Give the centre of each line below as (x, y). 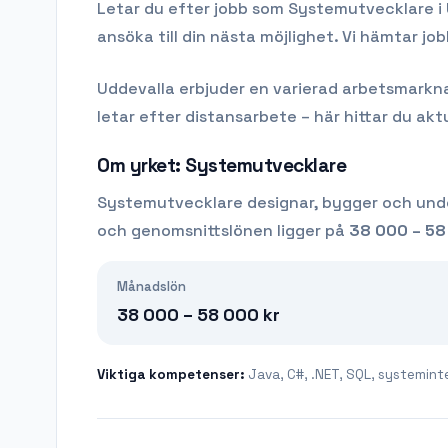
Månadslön (151, 286)
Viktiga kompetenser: (172, 374)
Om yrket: (141, 165)
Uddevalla (136, 88)
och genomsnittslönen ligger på (223, 230)
